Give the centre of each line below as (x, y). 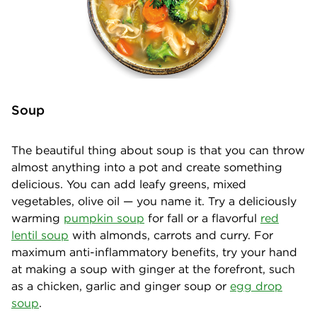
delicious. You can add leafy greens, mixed (129, 184)
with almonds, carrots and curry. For (171, 235)
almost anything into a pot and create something (147, 167)
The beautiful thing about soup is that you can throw (158, 150)
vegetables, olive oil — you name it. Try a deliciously (154, 201)
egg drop (256, 286)
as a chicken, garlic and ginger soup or (121, 286)
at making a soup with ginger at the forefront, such (153, 269)
